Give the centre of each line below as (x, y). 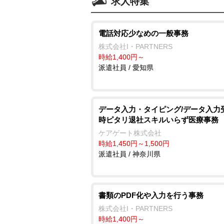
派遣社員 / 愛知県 (126, 67)
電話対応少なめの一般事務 (143, 33)
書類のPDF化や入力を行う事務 (151, 195)
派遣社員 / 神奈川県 (129, 154)
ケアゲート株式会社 (130, 133)
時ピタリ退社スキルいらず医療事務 (158, 119)
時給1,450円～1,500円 (134, 143)
